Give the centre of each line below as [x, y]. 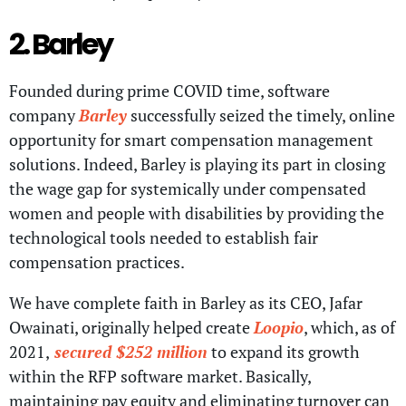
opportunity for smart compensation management [191, 139]
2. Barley [60, 43]
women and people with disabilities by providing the [197, 213]
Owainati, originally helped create [131, 327]
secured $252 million [129, 351]
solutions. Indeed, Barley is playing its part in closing [197, 164]
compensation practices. [98, 261]
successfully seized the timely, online [261, 115]
